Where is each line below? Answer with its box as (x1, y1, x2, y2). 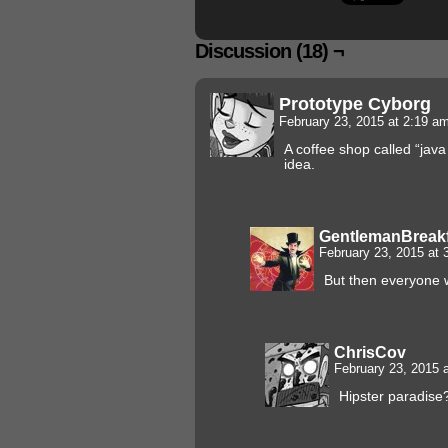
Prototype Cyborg (279, 92, 431, 114)
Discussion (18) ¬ (195, 39, 344, 62)
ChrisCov (334, 342, 406, 361)
